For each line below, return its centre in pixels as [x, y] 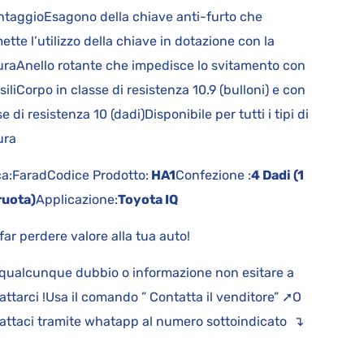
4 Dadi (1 [279, 175]
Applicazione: [77, 199]
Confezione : [214, 175]
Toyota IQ [148, 199]
